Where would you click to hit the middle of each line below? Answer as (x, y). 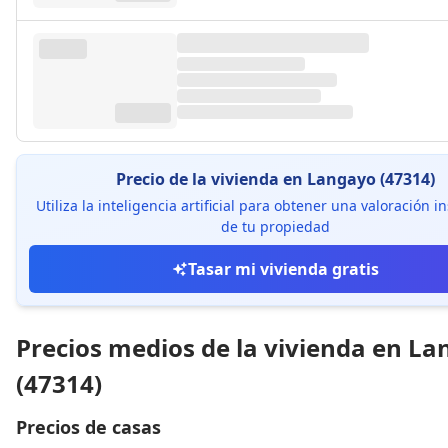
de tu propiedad (275, 226)
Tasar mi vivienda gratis (283, 269)
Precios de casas (88, 427)
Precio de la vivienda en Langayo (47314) (275, 179)
